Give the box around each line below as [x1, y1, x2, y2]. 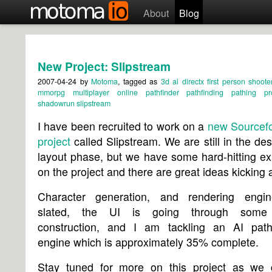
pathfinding [186, 87, 224, 98]
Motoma [91, 76, 118, 87]
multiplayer [72, 87, 109, 98]
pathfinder [145, 87, 179, 98]
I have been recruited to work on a [38, 118, 208, 134]
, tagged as [118, 76, 161, 87]
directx [182, 76, 204, 87]
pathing [231, 87, 257, 98]
